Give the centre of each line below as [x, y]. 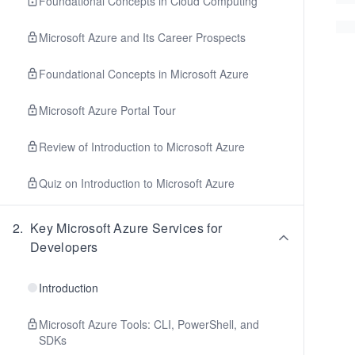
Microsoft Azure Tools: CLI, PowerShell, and [149, 324]
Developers [64, 247]
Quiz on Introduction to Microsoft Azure [137, 183]
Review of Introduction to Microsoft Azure [142, 147]
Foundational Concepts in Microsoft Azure [144, 74]
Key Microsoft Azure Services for [126, 228]
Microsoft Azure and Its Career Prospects [142, 37]
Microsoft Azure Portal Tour [107, 110]
